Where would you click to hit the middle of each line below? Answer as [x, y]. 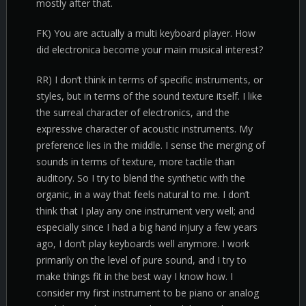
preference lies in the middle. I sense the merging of [151, 145]
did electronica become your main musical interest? [150, 50]
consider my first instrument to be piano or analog [148, 293]
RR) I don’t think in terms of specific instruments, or [150, 80]
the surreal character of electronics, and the [133, 112]
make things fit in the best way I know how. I [135, 276]
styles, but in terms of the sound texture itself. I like [149, 96]
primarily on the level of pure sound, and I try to [141, 260]
